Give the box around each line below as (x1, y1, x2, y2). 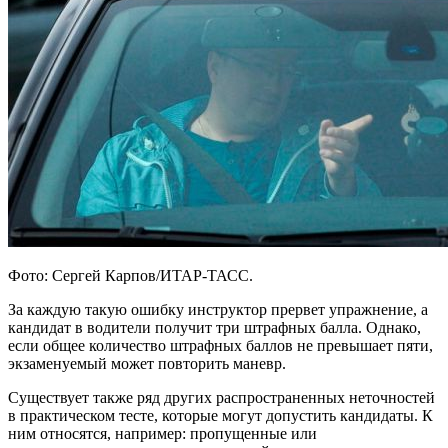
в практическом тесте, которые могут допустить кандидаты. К (8, 406, 433, 424)
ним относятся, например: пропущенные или (8, 424, 317, 442)
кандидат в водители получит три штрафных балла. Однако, (8, 318, 421, 336)
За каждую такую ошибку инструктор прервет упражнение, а (8, 300, 428, 318)
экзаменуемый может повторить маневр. (8, 354, 286, 372)
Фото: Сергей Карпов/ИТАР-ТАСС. (8, 266, 253, 284)
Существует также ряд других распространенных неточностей (8, 388, 435, 406)
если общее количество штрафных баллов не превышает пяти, (8, 336, 433, 354)
